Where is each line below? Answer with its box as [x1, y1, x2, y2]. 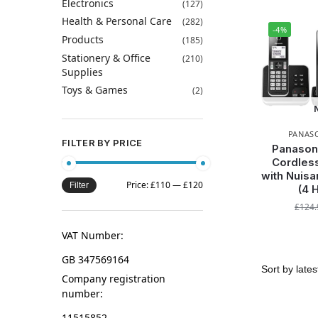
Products [62, 33, 104, 46]
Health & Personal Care [62, 14, 172, 28]
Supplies [62, 65, 103, 79]
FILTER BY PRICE [62, 136, 143, 148]
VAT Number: [62, 229, 124, 243]
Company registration [62, 272, 165, 285]
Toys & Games [62, 83, 128, 97]
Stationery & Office [62, 50, 150, 65]
